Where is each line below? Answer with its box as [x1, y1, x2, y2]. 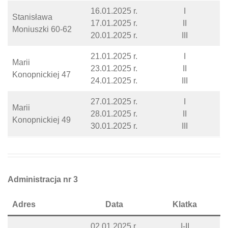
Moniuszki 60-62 [12, 25, 72, 34]
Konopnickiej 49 [12, 116, 71, 124]
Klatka [173, 200, 197, 209]
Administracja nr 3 [8, 175, 78, 184]
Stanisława [12, 13, 52, 21]
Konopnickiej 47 [12, 70, 71, 79]
